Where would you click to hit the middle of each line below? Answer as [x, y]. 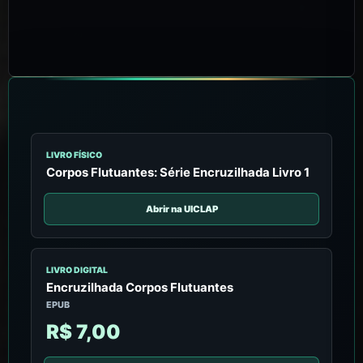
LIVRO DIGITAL [77, 270]
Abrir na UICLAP [181, 209]
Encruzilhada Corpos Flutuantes [139, 287]
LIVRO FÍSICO [74, 155]
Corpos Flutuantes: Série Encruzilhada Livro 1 [177, 172]
